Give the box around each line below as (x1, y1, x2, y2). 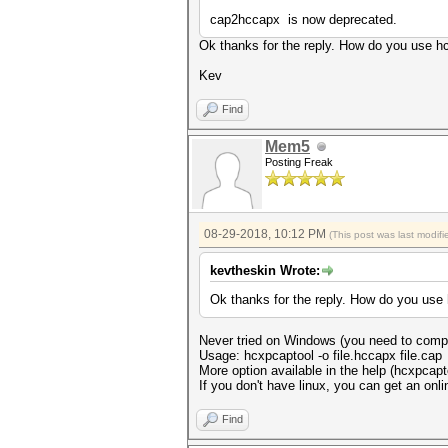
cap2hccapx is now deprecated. (210, 12, 397, 27)
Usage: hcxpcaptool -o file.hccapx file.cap (199, 348, 442, 363)
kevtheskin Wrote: (210, 263, 320, 278)
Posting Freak (265, 156, 333, 168)
